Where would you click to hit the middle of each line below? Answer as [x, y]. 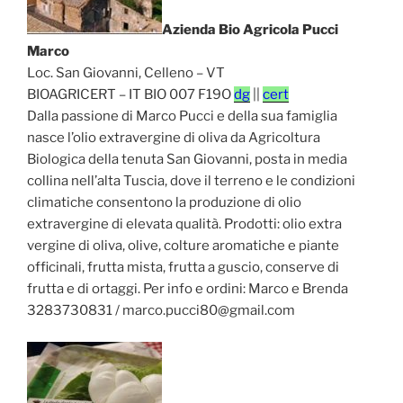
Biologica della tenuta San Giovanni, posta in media [187, 160]
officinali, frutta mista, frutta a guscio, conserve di [183, 268]
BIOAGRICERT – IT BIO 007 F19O [130, 95]
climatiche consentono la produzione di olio [164, 203]
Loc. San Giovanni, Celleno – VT [126, 73]
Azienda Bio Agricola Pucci [250, 30]
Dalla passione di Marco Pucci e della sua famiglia [182, 116]
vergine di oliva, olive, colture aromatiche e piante [183, 246]
